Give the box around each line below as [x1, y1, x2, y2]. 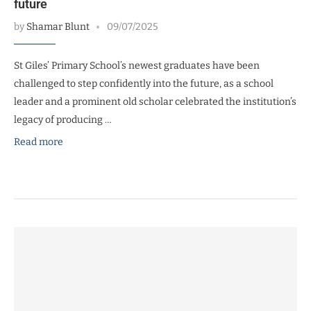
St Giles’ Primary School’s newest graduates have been [14, 59, 260, 72]
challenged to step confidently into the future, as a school [14, 77, 274, 90]
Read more [14, 135, 63, 148]
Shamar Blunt [26, 20, 90, 33]
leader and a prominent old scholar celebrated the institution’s [14, 95, 296, 108]
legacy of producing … [14, 113, 112, 126]
